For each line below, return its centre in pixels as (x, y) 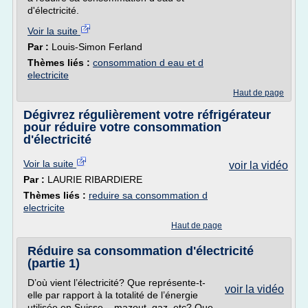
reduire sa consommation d (148, 195)
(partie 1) (54, 263)
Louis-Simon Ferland (97, 47)
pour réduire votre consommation (122, 127)
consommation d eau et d (148, 63)
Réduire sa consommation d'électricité (141, 251)
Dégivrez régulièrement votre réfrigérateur (147, 115)
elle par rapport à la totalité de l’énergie (113, 295)
